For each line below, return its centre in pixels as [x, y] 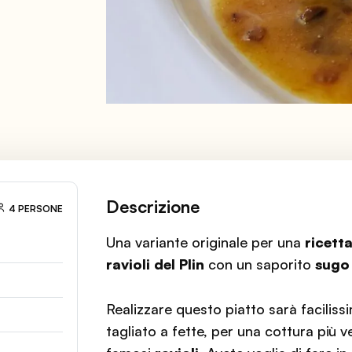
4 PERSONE [36, 209]
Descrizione [153, 206]
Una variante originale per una [206, 242]
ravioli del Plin [156, 264]
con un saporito [260, 264]
